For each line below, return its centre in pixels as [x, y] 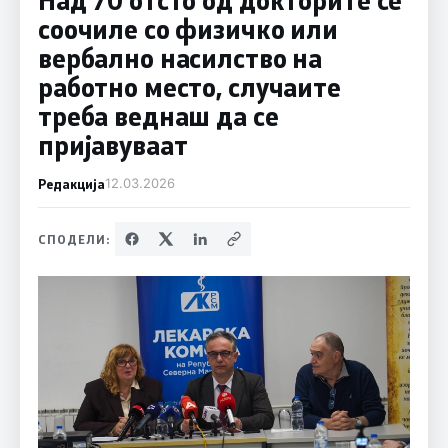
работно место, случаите [189, 86]
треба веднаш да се [158, 115]
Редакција [71, 183]
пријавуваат [112, 144]
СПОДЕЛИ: [74, 238]
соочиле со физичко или [188, 28]
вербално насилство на [180, 57]
